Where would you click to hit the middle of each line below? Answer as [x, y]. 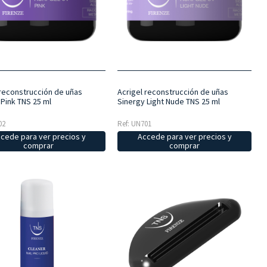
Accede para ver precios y [184, 137]
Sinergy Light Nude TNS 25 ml [168, 102]
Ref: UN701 [134, 124]
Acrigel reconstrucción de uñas [173, 92]
